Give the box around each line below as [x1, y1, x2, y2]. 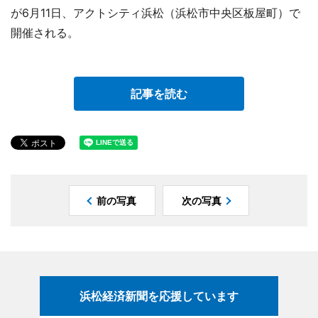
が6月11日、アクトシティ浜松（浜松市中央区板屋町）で [11, 6, 300, 21]
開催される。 [11, 26, 79, 40]
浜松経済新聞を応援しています [79, 289, 238, 304]
